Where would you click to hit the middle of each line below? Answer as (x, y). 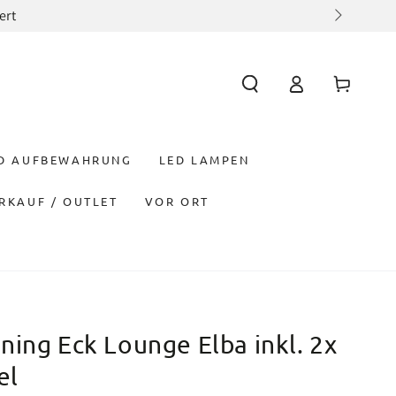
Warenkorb (341, 83)
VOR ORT (177, 201)
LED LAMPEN (204, 159)
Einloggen (295, 83)
